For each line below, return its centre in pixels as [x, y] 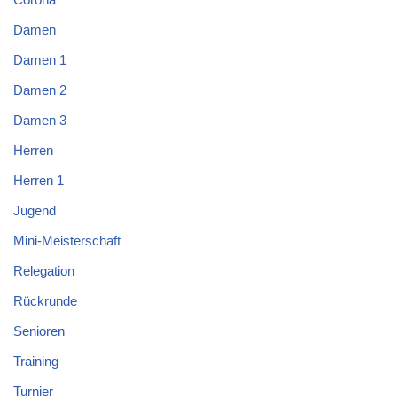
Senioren [39, 331]
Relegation [44, 271]
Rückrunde [45, 301]
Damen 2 [40, 90]
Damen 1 [40, 60]
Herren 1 [39, 181]
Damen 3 [40, 121]
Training [36, 362]
